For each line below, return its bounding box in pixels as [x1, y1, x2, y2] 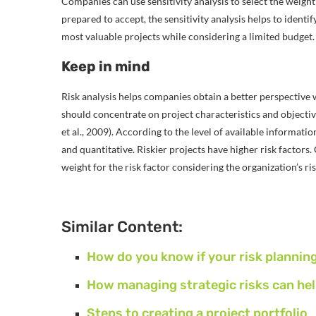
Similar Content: [61, 217, 183, 236]
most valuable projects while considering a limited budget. [61, 30, 315, 42]
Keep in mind [61, 57, 150, 75]
